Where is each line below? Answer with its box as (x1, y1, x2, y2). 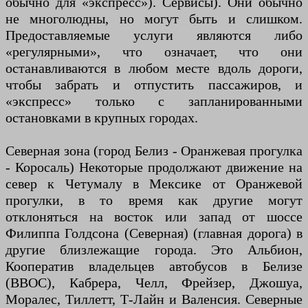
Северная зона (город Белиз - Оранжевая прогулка (5, 142, 302, 158)
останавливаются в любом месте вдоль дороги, (5, 60, 302, 76)
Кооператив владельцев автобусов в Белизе (5, 258, 302, 274)
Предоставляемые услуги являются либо (5, 27, 302, 43)
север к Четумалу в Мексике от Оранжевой (5, 175, 302, 191)
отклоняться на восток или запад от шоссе (5, 208, 302, 224)
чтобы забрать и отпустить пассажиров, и (5, 76, 302, 92)
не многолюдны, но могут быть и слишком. (5, 10, 302, 26)
